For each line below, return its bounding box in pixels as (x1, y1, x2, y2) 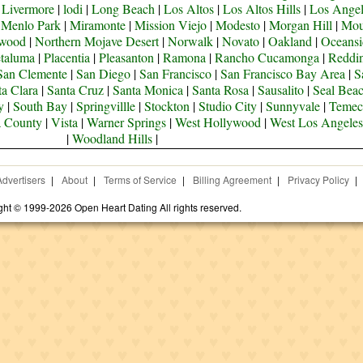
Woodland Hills (72, 130, 153, 147)
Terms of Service (103, 173, 177, 186)
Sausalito (258, 81, 305, 98)
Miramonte (70, 16, 126, 33)
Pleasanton (98, 49, 154, 66)
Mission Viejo (135, 16, 207, 33)
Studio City (199, 97, 258, 114)
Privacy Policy (287, 173, 349, 186)
